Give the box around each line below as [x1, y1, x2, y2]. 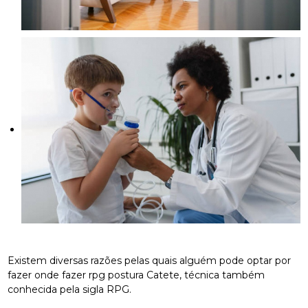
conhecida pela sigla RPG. [8, 283, 132, 296]
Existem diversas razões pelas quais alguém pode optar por [8, 254, 291, 267]
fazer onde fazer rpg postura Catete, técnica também [8, 268, 265, 281]
